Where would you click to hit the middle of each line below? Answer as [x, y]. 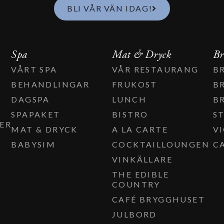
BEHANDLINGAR [50, 84]
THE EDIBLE [140, 174]
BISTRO [130, 114]
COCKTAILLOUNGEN [160, 144]
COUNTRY [136, 184]
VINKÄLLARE [142, 159]
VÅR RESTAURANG [155, 69]
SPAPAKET [36, 114]
